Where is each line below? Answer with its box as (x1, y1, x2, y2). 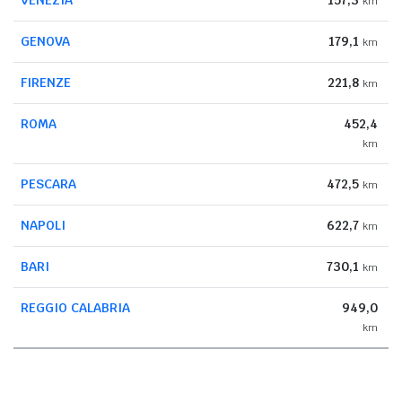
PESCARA (21, 175, 76, 192)
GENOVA (21, 32, 70, 49)
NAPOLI (21, 216, 66, 233)
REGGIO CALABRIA (21, 299, 130, 316)
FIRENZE (21, 74, 71, 91)
